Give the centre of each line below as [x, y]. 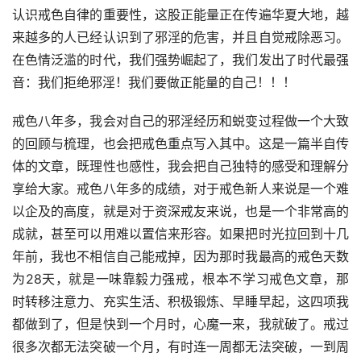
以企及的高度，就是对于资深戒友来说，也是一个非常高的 [180, 212]
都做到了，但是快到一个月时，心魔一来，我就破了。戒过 [180, 324]
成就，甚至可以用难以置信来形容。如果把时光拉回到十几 [180, 234]
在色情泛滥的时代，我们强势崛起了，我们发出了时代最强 [180, 60]
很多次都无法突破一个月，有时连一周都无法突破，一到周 [180, 347]
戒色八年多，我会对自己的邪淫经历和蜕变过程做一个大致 [180, 121]
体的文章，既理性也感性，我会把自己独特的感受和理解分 [180, 166]
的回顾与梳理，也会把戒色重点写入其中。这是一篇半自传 [180, 144]
